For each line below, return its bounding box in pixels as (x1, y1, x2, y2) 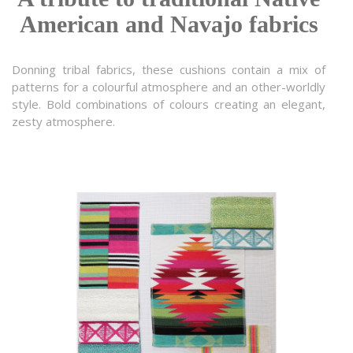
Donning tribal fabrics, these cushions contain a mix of (12, 61, 325, 77)
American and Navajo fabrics (19, 10, 318, 37)
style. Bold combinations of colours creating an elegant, (12, 95, 325, 112)
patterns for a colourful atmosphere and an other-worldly (12, 78, 325, 95)
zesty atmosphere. (12, 113, 115, 129)
